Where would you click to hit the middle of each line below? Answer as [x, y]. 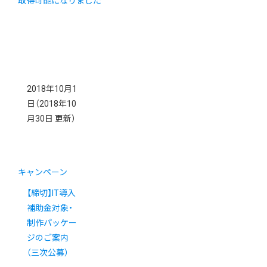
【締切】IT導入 [51, 193]
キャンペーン [43, 173]
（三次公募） [48, 253]
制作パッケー [52, 223]
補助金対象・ [50, 208]
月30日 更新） [51, 119]
